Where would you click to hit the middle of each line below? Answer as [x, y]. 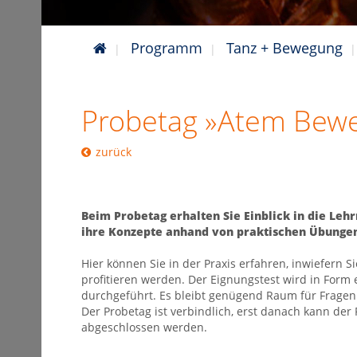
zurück [114, 152]
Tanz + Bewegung [284, 48]
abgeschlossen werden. [144, 327]
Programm [167, 48]
